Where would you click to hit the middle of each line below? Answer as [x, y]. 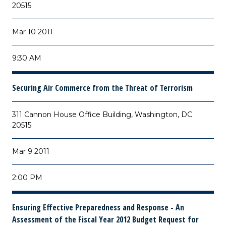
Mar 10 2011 [33, 32]
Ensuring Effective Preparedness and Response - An [98, 207]
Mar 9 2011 [31, 151]
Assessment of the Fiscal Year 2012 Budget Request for [105, 219]
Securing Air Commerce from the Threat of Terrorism [102, 88]
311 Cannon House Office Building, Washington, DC [102, 115]
